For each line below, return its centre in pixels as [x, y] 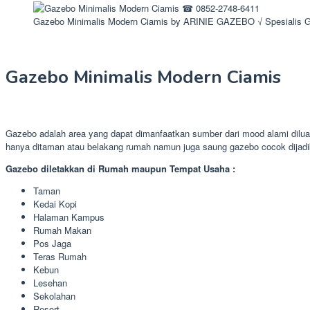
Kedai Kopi [55, 203]
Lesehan [50, 282]
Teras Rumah [60, 256]
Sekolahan [54, 295]
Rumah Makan [62, 230]
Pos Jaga [52, 243]
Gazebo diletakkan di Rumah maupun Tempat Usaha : [120, 168]
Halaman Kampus [69, 217]
